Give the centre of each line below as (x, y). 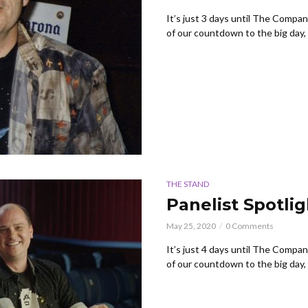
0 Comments (250, 225)
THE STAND (188, 184)
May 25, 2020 (191, 225)
